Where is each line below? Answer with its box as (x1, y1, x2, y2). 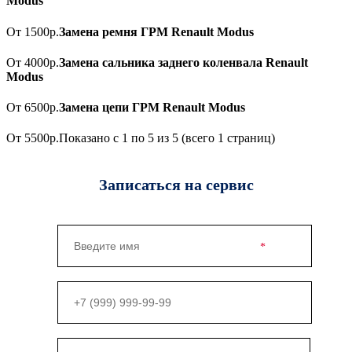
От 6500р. (6, 101, 59, 115)
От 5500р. (6, 131, 59, 145)
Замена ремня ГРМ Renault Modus (59, 24, 254, 38)
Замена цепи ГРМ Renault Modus (59, 101, 245, 115)
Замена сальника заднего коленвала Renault (59, 55, 308, 69)
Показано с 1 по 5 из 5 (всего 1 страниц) (59, 131, 275, 145)
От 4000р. (6, 55, 59, 69)
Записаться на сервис (98, 176, 254, 193)
